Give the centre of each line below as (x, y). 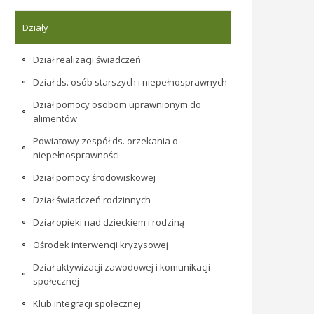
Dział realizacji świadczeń (87, 60)
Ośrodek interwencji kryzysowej (101, 245)
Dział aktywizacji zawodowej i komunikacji (122, 267)
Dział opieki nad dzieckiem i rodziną (109, 222)
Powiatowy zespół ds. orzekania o (105, 141)
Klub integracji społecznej (87, 303)
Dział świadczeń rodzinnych (92, 200)
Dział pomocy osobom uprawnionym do (117, 104)
